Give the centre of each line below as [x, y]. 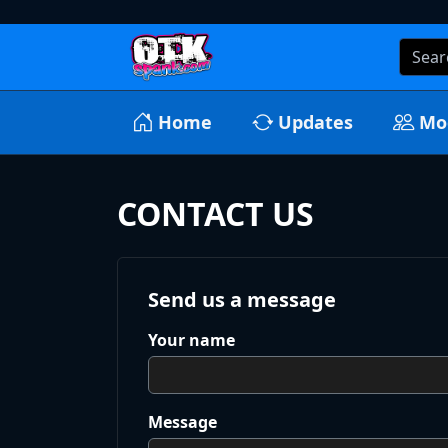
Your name [191, 340]
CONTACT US [215, 214]
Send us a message [242, 300]
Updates [315, 122]
